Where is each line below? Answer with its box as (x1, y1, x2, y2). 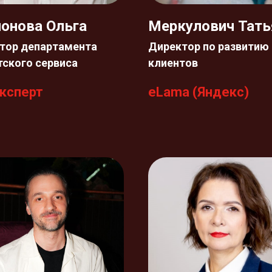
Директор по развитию (148, 40, 269, 53)
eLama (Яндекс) (148, 84, 249, 100)
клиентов (148, 56, 198, 69)
